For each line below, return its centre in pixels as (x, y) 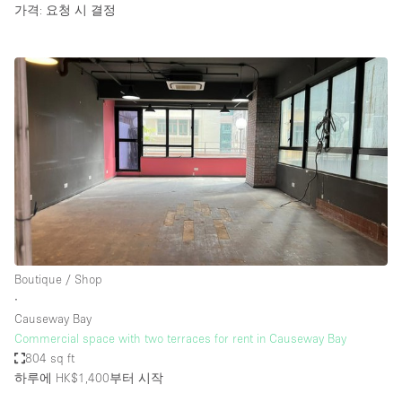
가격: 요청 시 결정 (65, 9)
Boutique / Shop (58, 280)
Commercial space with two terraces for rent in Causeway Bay (180, 339)
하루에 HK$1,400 (62, 378)
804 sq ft (50, 358)
